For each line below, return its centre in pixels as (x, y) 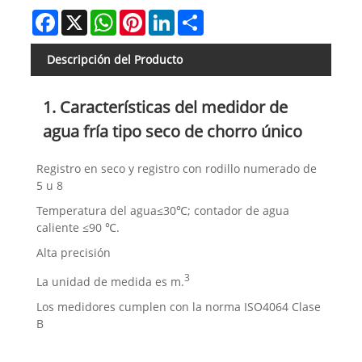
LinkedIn (197, 16)
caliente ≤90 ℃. (78, 227)
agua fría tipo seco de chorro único (172, 131)
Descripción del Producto (114, 60)
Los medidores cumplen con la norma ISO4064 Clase (179, 306)
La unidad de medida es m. (111, 281)
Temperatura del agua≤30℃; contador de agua (163, 210)
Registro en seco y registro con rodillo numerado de (177, 168)
